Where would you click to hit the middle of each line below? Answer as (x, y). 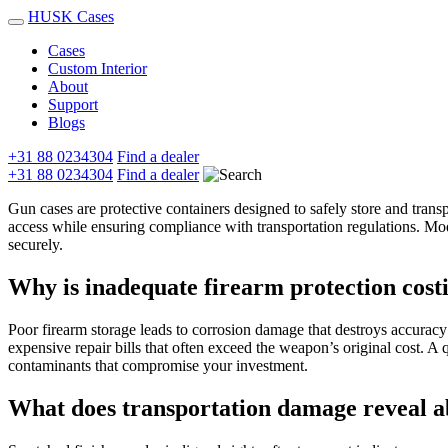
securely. (35, 244)
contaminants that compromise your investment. (158, 365)
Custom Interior (97, 68)
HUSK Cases (71, 16)
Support (73, 104)
